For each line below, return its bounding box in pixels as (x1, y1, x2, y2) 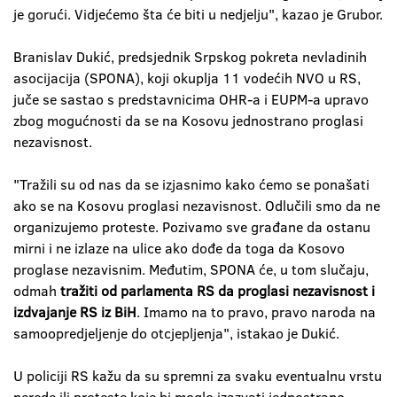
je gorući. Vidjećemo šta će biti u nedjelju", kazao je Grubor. (13, 4, 383, 24)
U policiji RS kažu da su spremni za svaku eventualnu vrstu (13, 366, 382, 385)
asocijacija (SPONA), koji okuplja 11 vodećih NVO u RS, (13, 68, 361, 88)
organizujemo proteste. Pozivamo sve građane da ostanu (13, 217, 370, 237)
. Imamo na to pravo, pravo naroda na (136, 302, 376, 322)
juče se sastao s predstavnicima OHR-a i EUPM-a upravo (13, 90, 369, 109)
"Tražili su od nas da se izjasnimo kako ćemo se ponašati (13, 175, 370, 194)
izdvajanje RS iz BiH (13, 302, 136, 322)
